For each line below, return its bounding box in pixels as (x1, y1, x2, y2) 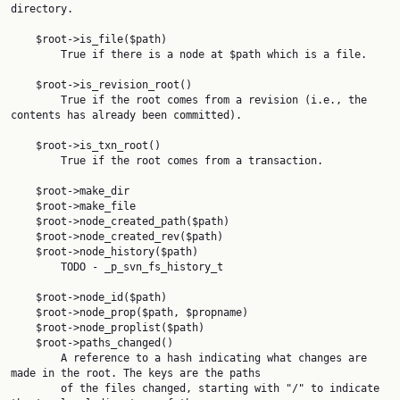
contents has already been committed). (11, 109, 242, 121)
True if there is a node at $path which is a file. (11, 48, 61, 61)
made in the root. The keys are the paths (11, 367, 261, 379)
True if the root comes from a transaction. (11, 154, 61, 167)
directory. (11, 3, 73, 15)
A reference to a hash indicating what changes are (11, 352, 61, 364)
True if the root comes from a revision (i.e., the (11, 94, 61, 106)
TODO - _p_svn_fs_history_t (11, 261, 61, 273)
